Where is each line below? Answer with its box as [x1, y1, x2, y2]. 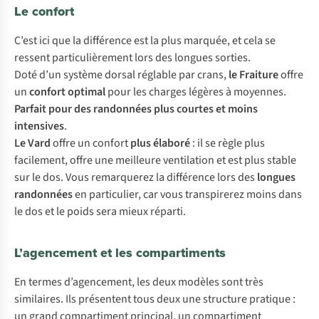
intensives [14, 118, 64, 134]
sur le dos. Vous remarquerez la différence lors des [14, 169, 257, 185]
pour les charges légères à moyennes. [108, 84, 286, 100]
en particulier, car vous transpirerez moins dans [73, 187, 302, 202]
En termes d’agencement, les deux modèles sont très [14, 274, 263, 290]
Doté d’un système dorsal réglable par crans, [14, 67, 229, 83]
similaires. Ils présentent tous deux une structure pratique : [14, 291, 296, 307]
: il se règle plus [192, 135, 265, 151]
